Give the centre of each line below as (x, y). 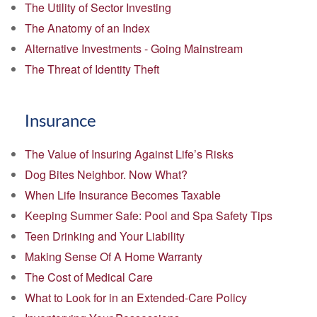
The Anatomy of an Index (87, 28)
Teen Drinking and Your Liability (105, 236)
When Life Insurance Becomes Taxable (123, 195)
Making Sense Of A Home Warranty (114, 257)
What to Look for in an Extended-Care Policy (136, 298)
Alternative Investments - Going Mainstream (134, 48)
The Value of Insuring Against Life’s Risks (129, 154)
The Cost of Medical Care (89, 277)
